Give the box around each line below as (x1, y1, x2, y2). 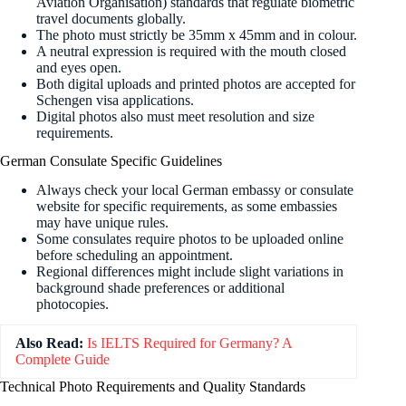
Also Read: (15, 335, 83, 352)
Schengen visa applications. (36, 92, 194, 108)
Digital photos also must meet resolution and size (36, 108, 314, 124)
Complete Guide (15, 352, 110, 368)
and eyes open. (36, 59, 121, 75)
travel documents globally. (36, 10, 186, 26)
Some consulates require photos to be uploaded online (36, 231, 343, 247)
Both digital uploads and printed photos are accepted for (36, 75, 355, 92)
